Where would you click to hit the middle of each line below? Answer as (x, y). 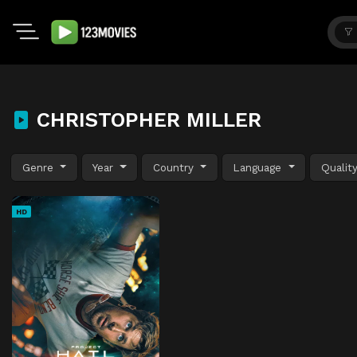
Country (175, 167)
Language (259, 167)
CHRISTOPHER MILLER (146, 120)
